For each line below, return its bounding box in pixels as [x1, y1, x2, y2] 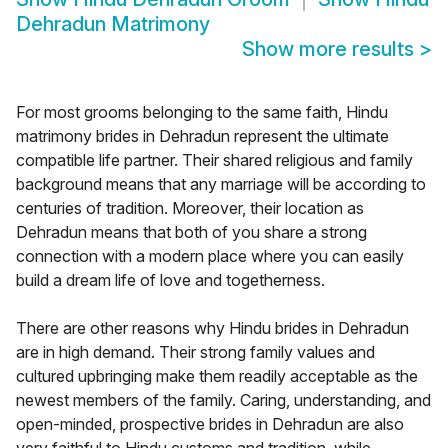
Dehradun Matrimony [16, 12, 210, 37]
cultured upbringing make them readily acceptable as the [16, 366, 418, 387]
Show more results [242, 37, 419, 62]
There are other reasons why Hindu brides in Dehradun [16, 318, 409, 339]
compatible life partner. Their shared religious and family [16, 150, 413, 171]
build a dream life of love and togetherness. [16, 270, 325, 291]
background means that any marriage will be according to [16, 174, 426, 195]
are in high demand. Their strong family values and [16, 342, 375, 363]
